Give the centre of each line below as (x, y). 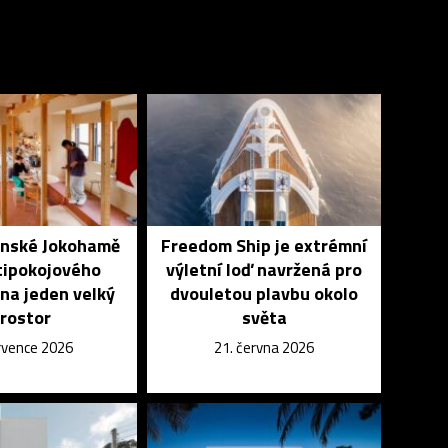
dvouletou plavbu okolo (264, 293)
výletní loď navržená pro (264, 269)
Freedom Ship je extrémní (264, 245)
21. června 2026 (264, 347)
